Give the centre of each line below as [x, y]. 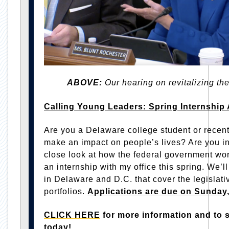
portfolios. [66, 192]
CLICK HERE [72, 215]
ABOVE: [84, 83]
